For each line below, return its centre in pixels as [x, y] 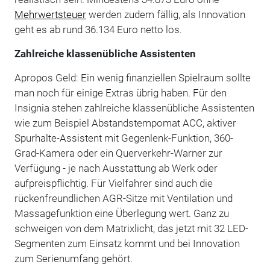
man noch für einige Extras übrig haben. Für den [120, 93]
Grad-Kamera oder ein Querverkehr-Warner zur [118, 153]
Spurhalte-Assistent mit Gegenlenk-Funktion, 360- [124, 138]
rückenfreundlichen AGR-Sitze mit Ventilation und [123, 198]
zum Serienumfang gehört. [73, 258]
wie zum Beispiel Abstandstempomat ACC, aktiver [125, 123]
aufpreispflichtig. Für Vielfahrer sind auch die [113, 183]
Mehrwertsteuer [50, 14]
